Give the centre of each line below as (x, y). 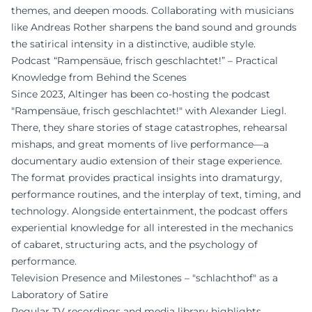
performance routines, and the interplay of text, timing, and (156, 194)
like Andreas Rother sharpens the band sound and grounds (154, 27)
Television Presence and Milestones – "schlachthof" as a (145, 278)
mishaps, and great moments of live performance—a (140, 144)
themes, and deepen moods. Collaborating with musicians (153, 10)
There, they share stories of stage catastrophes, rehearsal (149, 127)
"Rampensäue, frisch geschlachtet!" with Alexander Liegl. (149, 110)
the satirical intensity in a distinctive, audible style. (133, 44)
